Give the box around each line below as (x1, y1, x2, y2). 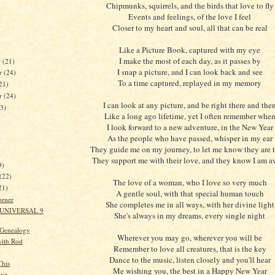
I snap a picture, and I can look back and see (117, 66, 263, 78)
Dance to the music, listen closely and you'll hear (109, 254, 271, 266)
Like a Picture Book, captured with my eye (119, 44, 260, 56)
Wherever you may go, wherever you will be (117, 232, 262, 244)
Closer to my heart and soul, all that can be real (112, 22, 268, 34)
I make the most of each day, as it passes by (118, 55, 261, 67)
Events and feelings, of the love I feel (128, 11, 251, 23)
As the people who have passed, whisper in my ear (107, 133, 273, 144)
